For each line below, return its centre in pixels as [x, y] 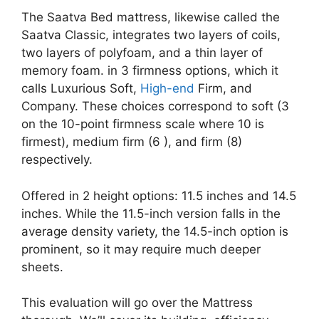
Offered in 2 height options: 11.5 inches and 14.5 [159, 195]
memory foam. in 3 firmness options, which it [150, 70]
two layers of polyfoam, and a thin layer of [142, 53]
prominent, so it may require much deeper [141, 249]
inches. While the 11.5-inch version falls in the [151, 213]
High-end [167, 88]
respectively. [57, 159]
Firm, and [223, 88]
